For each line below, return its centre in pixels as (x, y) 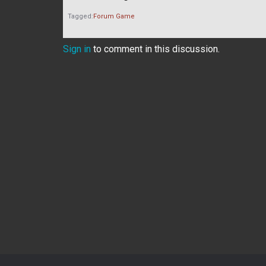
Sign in (77, 49)
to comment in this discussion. (155, 49)
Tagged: (80, 16)
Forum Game (114, 16)
